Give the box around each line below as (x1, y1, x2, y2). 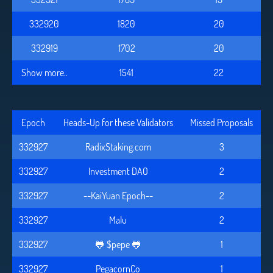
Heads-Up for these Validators (63, 116, 173, 129)
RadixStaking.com (85, 141, 151, 153)
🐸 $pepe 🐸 (94, 238, 141, 250)
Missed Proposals (190, 116, 253, 129)
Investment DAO (88, 165, 148, 177)
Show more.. (21, 66, 68, 79)
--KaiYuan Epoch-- (83, 190, 153, 202)
